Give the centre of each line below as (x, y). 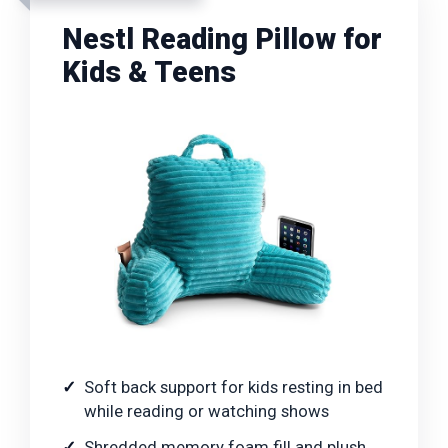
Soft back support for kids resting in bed (233, 386)
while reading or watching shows (206, 410)
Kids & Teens (149, 71)
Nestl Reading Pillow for (222, 38)
